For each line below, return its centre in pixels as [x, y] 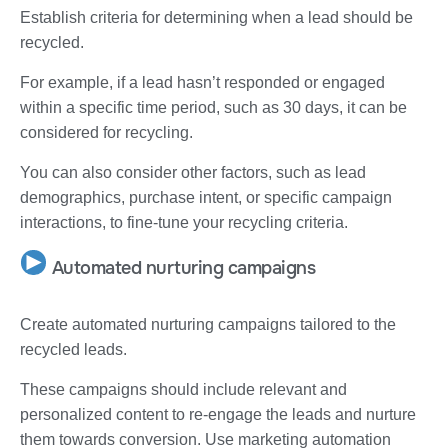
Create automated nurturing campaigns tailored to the [208, 324]
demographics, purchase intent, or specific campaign [206, 197]
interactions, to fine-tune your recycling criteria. [184, 222]
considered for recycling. [106, 132]
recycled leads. [73, 349]
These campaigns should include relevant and [183, 389]
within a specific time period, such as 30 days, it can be [213, 107]
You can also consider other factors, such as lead [193, 172]
